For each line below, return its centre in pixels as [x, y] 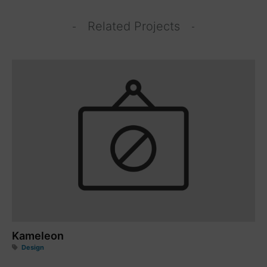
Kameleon [38, 236]
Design [33, 247]
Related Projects [133, 26]
